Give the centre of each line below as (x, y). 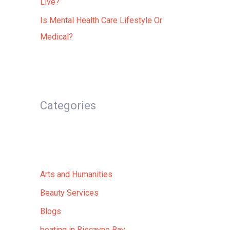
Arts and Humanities (76, 174)
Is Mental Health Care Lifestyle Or (101, 20)
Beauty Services (69, 193)
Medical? (56, 37)
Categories (68, 106)
